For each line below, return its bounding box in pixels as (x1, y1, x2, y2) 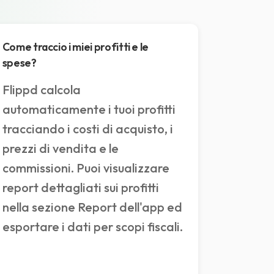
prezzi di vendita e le (2, 141, 119, 157)
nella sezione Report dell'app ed (2, 199, 182, 215)
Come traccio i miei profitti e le (2, 40, 149, 54)
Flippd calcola (2, 82, 81, 98)
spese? (2, 56, 37, 70)
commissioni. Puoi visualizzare (2, 160, 169, 176)
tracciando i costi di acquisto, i (2, 121, 173, 137)
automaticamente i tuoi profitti (2, 102, 176, 117)
